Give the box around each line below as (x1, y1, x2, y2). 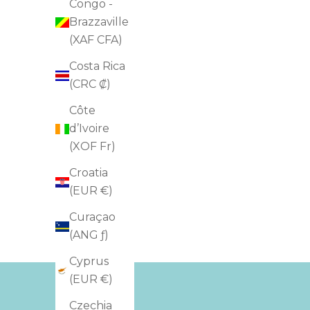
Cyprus (69, 255, 109, 268)
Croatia (69, 166, 108, 180)
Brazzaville (69, 15, 129, 29)
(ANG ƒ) (69, 228, 109, 242)
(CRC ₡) (69, 77, 111, 91)
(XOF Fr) (69, 140, 116, 154)
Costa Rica (69, 60, 125, 73)
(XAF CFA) (69, 33, 122, 47)
